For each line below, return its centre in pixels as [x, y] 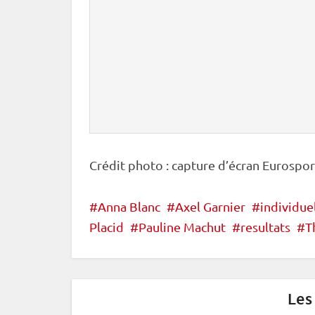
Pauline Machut [182, 227]
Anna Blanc [129, 206]
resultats [265, 227]
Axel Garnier [210, 206]
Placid [107, 227]
